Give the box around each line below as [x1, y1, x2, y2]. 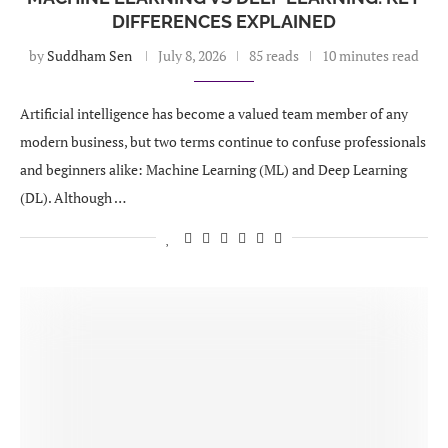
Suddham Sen [47, 46, 132, 65]
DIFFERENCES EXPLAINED [112, 11, 336, 32]
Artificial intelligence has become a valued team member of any [20, 104, 408, 123]
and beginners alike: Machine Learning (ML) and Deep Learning [20, 160, 407, 179]
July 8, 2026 [158, 46, 226, 65]
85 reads [249, 46, 299, 65]
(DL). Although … [20, 188, 126, 207]
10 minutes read [322, 46, 419, 65]
